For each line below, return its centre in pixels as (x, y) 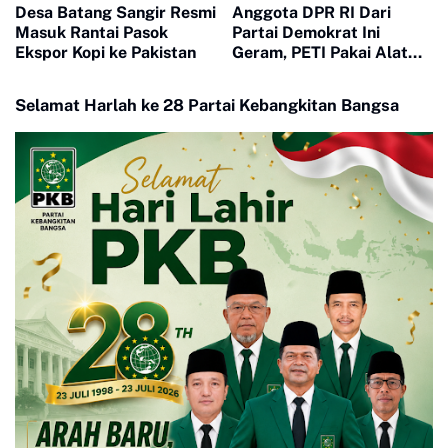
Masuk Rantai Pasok (91, 33)
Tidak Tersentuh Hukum (322, 93)
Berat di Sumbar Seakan (324, 73)
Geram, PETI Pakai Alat (319, 53)
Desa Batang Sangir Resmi (115, 13)
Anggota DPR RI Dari (311, 13)
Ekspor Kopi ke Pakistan (105, 53)
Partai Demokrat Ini (305, 33)
